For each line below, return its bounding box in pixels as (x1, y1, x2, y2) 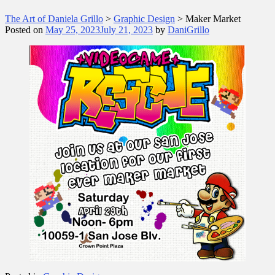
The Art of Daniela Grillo (5, 13, 103, 24)
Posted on (5, 24, 45, 35)
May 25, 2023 (45, 24, 100, 35)
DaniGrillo (168, 24, 209, 35)
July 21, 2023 (100, 24, 153, 35)
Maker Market (185, 13, 241, 24)
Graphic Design (114, 13, 175, 24)
